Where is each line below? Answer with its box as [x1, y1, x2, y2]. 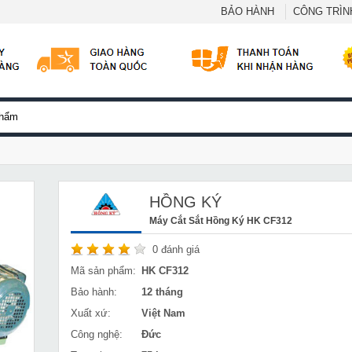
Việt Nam [141, 307, 185, 319]
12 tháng [141, 286, 183, 298]
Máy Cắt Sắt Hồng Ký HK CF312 [149, 215, 292, 225]
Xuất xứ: [71, 307, 111, 319]
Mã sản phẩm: [71, 265, 136, 277]
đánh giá [158, 244, 200, 255]
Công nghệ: [71, 328, 123, 340]
